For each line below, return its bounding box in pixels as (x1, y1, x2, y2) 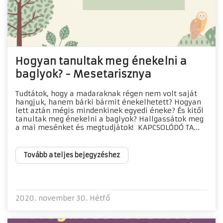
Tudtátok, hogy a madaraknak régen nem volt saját (15, 89, 197, 99)
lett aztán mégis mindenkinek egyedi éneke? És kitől (15, 106, 204, 115)
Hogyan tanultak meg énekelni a (15, 55, 187, 68)
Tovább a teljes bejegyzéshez (24, 151, 120, 160)
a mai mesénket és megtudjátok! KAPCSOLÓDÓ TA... (15, 123, 200, 132)
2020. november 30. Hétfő (15, 194, 110, 203)
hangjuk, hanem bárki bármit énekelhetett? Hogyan (15, 98, 201, 107)
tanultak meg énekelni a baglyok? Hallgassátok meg (15, 114, 204, 124)
